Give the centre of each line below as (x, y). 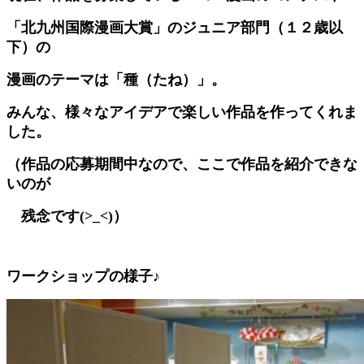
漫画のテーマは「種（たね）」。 (116, 79)
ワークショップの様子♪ (83, 276)
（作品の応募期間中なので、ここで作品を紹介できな (182, 164)
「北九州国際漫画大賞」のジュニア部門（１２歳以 (175, 27)
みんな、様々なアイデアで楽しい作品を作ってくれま (182, 112)
